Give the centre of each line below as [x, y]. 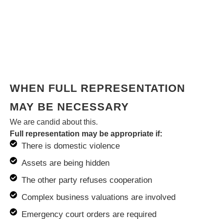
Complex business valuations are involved [98, 197]
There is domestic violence [70, 146]
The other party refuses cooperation [87, 180]
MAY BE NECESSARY [69, 107]
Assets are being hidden [65, 163]
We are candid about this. [54, 122]
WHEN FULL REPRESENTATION [98, 88]
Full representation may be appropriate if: [86, 134]
